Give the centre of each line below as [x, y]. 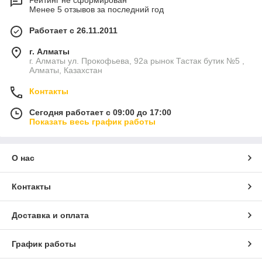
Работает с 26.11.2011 [73, 31]
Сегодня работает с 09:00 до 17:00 [100, 113]
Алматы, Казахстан [66, 70]
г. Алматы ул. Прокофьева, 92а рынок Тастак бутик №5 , [137, 61]
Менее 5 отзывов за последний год [96, 10]
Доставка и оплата [50, 216]
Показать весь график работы [92, 122]
